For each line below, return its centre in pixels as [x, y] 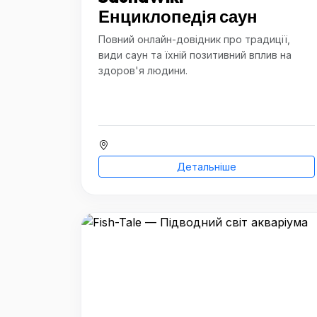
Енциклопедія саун [178, 16]
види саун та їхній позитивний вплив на [195, 55]
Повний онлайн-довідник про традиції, [194, 39]
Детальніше [207, 167]
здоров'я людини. [143, 70]
